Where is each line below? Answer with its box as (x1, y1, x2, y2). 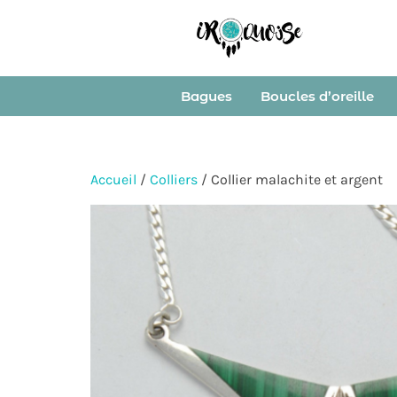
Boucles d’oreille (260, 88, 374, 105)
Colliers (150, 171, 198, 189)
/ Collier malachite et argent (198, 171, 383, 189)
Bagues (180, 88, 232, 105)
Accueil (90, 171, 136, 189)
